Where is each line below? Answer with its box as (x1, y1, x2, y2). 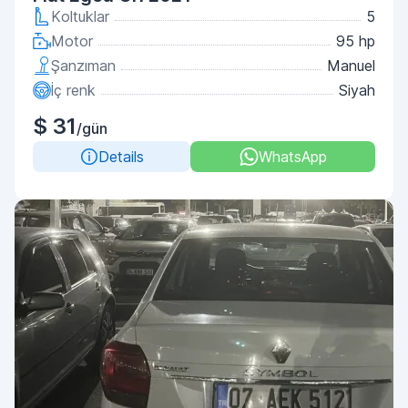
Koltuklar (51, 7, 109, 25)
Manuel (327, 56, 375, 75)
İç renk (51, 81, 96, 99)
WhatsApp (258, 148, 327, 166)
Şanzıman (51, 56, 116, 75)
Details (97, 148, 144, 166)
